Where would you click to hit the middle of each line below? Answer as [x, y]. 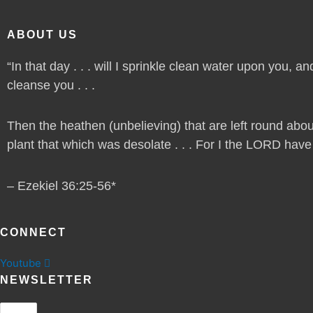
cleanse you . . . [51, 85]
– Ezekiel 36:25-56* [61, 185]
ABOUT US [42, 34]
